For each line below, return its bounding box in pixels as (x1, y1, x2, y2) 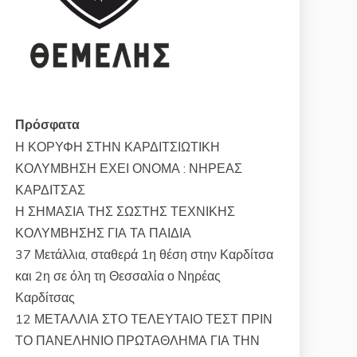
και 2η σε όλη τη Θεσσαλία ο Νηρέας (15, 268, 221, 284)
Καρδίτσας (15, 289, 75, 306)
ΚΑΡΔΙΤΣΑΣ (15, 182, 85, 198)
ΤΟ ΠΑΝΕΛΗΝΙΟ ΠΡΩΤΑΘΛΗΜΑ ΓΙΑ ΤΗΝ (15, 332, 260, 349)
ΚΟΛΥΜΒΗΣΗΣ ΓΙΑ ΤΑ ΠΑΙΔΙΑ (15, 225, 191, 241)
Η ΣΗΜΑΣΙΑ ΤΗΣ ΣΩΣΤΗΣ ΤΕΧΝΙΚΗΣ (15, 203, 235, 220)
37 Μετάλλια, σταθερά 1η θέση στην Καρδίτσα (15, 246, 273, 263)
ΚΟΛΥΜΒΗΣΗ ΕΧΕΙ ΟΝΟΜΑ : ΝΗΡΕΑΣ (15, 160, 242, 177)
